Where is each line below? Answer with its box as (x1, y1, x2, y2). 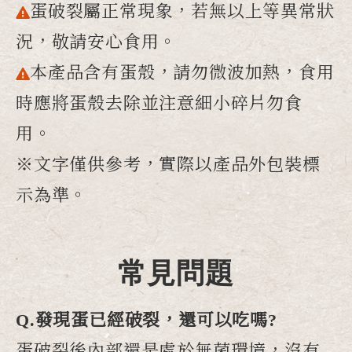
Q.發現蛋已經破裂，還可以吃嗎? (16, 310, 277, 331)
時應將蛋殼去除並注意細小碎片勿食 (16, 93, 302, 113)
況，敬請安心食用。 (16, 31, 178, 52)
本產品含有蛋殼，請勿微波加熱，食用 (30, 62, 335, 82)
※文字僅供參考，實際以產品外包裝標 (16, 154, 321, 174)
